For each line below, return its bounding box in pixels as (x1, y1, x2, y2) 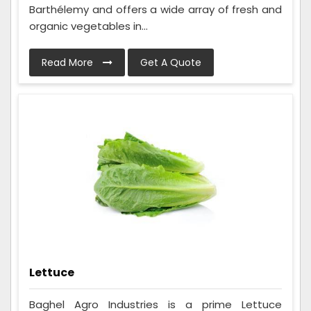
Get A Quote (140, 56, 201, 70)
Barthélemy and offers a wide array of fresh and (29, 2, 282, 17)
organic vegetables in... (29, 19, 148, 34)
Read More (42, 56, 96, 70)
